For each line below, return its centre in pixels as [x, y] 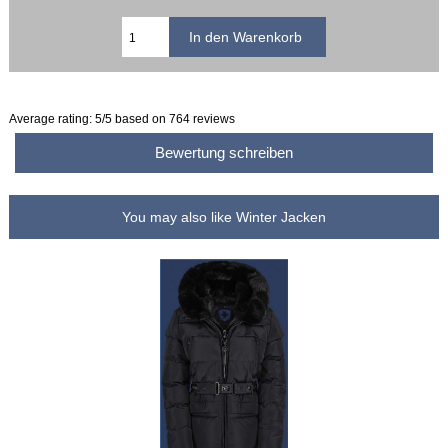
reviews [213, 119]
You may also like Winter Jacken [224, 216]
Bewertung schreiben [224, 153]
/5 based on [136, 119]
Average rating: [52, 119]
